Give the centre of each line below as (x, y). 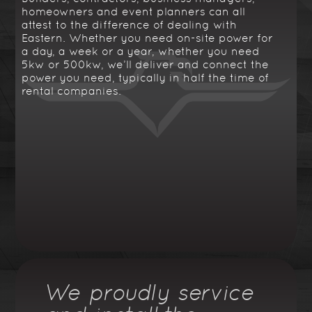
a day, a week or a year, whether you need (141, 51)
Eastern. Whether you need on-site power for (148, 38)
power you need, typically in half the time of (146, 77)
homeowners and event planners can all (134, 11)
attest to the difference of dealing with (130, 24)
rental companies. (72, 91)
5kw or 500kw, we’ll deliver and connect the (146, 64)
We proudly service (150, 292)
